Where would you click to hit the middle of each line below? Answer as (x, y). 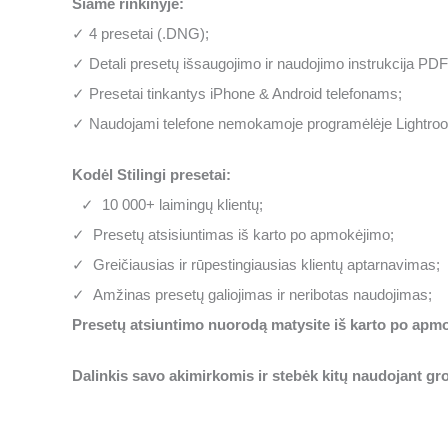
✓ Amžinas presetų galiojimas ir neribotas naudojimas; (252, 294)
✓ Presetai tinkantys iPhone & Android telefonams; (237, 93)
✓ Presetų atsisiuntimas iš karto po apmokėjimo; (233, 234)
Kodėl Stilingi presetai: (151, 174)
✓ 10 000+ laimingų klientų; (167, 204)
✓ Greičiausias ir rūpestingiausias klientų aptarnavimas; (256, 264)
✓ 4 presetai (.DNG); (140, 33)
